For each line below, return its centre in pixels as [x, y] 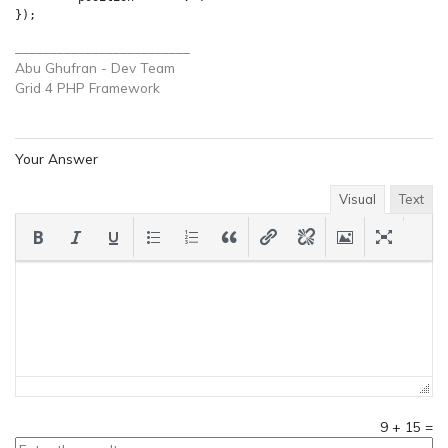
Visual [357, 198]
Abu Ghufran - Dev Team [95, 68]
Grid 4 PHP [50, 88]
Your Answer [56, 159]
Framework [122, 88]
